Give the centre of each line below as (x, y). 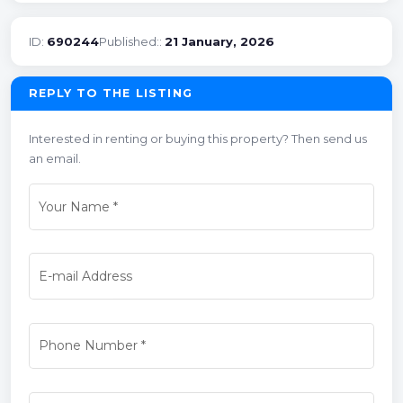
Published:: (132, 41)
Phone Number (88, 346)
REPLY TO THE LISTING (111, 93)
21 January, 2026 (219, 41)
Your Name (74, 207)
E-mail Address (85, 277)
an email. (55, 158)
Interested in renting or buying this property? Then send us (198, 138)
